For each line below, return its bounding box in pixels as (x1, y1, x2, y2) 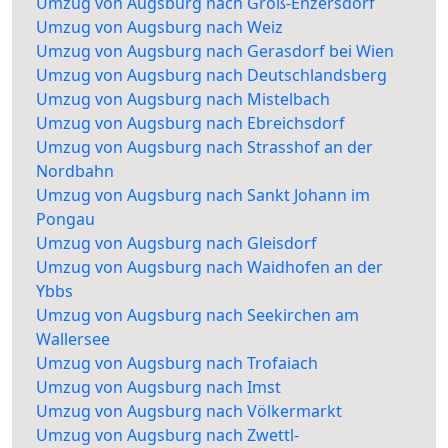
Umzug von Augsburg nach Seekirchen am (36, 304, 359, 327)
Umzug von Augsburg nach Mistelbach (36, 88, 330, 111)
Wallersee (36, 328, 110, 351)
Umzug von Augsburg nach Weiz (36, 16, 283, 39)
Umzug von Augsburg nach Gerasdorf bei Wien (36, 40, 394, 63)
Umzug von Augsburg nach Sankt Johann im (36, 184, 370, 207)
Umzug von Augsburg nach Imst (36, 376, 281, 399)
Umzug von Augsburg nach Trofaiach (36, 352, 318, 375)
